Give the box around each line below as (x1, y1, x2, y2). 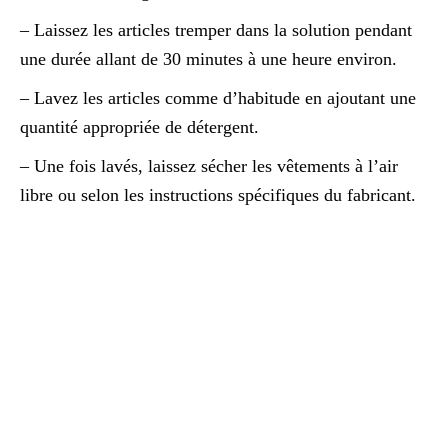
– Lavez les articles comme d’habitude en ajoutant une (20, 87, 416, 108)
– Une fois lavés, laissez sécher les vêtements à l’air (20, 155, 398, 176)
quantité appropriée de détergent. (20, 116, 259, 137)
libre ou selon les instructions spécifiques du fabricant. (20, 184, 416, 205)
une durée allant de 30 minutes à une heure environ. (20, 48, 397, 69)
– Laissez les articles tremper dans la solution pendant (20, 19, 412, 40)
